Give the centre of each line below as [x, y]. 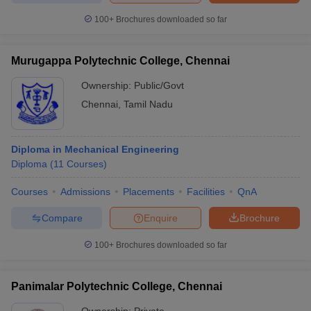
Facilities [206, 192]
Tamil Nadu [148, 104]
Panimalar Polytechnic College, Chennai [117, 286]
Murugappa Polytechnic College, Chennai [120, 61]
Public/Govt [159, 85]
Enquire [161, 218]
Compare [62, 218]
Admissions [85, 192]
